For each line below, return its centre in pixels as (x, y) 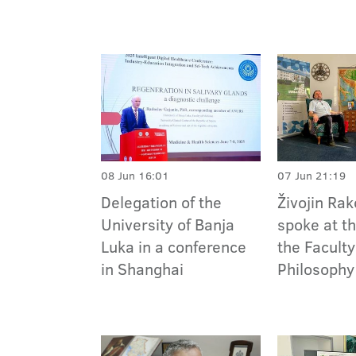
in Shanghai (142, 268)
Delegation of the (161, 201)
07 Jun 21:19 (312, 175)
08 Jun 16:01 (135, 175)
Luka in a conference (174, 246)
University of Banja (168, 224)
